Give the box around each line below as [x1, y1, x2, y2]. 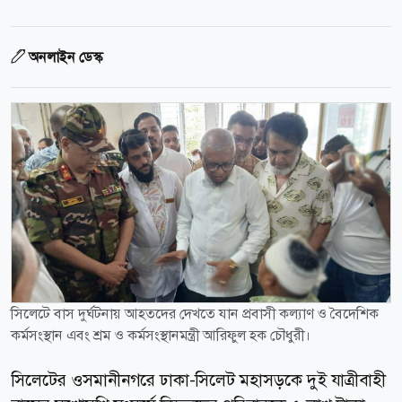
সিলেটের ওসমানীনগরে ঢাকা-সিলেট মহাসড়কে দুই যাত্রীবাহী [11, 368, 386, 391]
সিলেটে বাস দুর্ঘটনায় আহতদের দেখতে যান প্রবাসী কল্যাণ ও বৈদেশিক [11, 303, 379, 323]
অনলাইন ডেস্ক [29, 47, 102, 66]
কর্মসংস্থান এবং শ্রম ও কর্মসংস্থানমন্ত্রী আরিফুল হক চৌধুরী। [11, 325, 310, 345]
